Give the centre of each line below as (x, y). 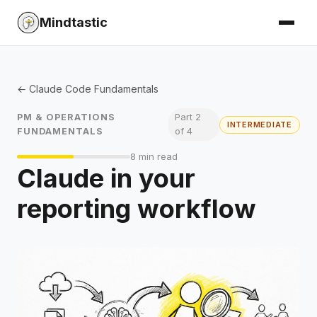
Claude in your (106, 179)
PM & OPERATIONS (67, 117)
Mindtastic (74, 22)
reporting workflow (137, 209)
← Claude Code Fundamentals (88, 89)
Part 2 (188, 117)
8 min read (154, 157)
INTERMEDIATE (259, 124)
